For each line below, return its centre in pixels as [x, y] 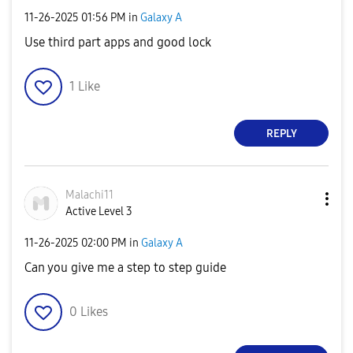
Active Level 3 [99, 212]
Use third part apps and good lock [118, 42]
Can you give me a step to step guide [125, 268]
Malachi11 [89, 195]
